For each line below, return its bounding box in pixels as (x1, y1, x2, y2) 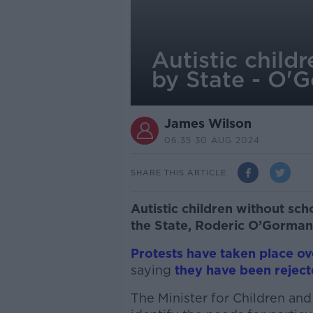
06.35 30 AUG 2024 (163, 135, 260, 145)
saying (130, 263, 175, 277)
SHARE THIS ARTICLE (130, 167, 226, 177)
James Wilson (163, 116, 252, 131)
